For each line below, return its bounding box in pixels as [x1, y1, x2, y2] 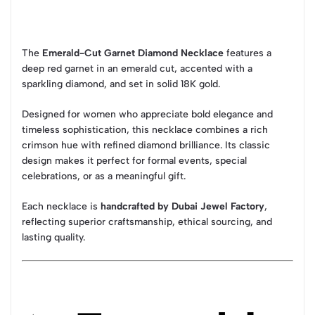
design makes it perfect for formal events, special [22, 155, 247, 167]
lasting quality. [22, 231, 85, 244]
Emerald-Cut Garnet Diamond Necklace [42, 47, 224, 60]
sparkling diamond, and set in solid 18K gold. [22, 78, 220, 91]
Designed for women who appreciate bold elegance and [22, 108, 273, 121]
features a [224, 47, 271, 60]
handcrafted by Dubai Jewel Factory [101, 200, 264, 213]
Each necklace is [22, 200, 101, 213]
